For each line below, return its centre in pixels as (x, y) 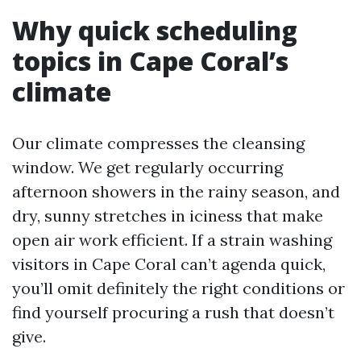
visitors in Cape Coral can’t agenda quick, (169, 264)
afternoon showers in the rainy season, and (176, 191)
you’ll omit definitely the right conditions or (178, 288)
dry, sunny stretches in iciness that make (168, 216)
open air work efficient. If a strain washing (172, 240)
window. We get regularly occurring (147, 167)
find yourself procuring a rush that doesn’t (173, 312)
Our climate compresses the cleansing (158, 143)
